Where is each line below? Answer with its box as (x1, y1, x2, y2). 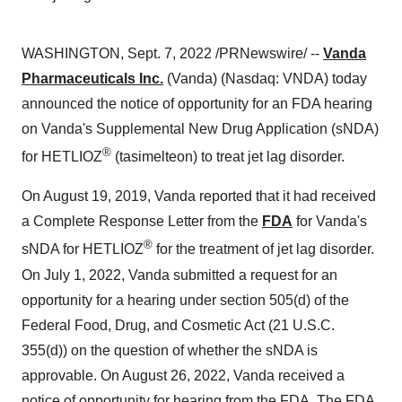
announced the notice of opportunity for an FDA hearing (22, 96, 372, 111)
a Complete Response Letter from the (22, 214, 262, 230)
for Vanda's (293, 214, 367, 230)
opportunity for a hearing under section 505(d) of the (22, 292, 349, 308)
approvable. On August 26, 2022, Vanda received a (22, 367, 345, 383)
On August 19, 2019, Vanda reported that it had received (22, 188, 376, 205)
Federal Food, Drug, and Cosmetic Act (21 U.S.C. (22, 317, 335, 333)
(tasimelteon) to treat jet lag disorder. (111, 149, 345, 165)
